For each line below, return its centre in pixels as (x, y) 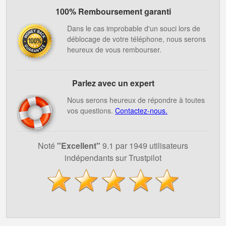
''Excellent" (79, 146)
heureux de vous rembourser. (114, 49)
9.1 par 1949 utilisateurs (144, 146)
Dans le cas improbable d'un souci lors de (134, 28)
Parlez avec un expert (113, 83)
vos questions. (91, 110)
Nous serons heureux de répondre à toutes (136, 100)
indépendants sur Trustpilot (113, 158)
